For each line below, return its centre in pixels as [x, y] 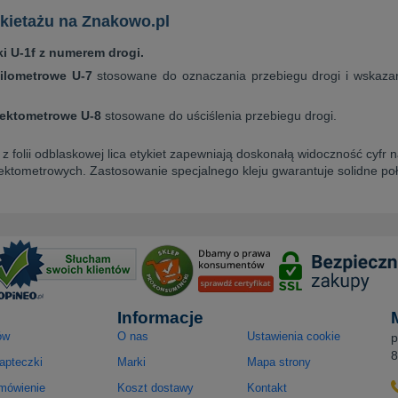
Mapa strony [279, 362]
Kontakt [267, 388]
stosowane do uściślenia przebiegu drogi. [219, 115]
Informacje [160, 317]
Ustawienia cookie [294, 336]
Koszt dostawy [155, 388]
